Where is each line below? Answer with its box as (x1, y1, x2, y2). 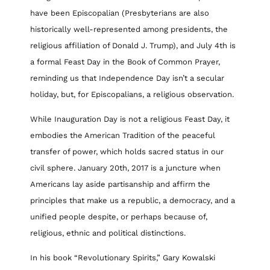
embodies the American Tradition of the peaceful (30, 131, 215, 140)
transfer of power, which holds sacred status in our (30, 147, 224, 157)
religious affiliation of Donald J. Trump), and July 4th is (30, 40, 236, 50)
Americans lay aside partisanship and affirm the (30, 180, 210, 189)
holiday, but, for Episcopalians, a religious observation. (30, 89, 234, 99)
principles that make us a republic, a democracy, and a (30, 196, 235, 206)
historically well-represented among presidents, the (30, 24, 228, 34)
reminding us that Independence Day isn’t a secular (30, 73, 224, 83)
